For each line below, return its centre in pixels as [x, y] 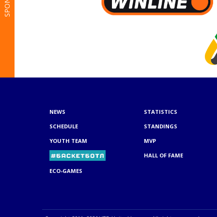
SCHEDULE [64, 126]
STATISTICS [161, 111]
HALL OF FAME [163, 155]
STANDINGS [161, 126]
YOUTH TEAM [68, 140]
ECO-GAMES [66, 170]
